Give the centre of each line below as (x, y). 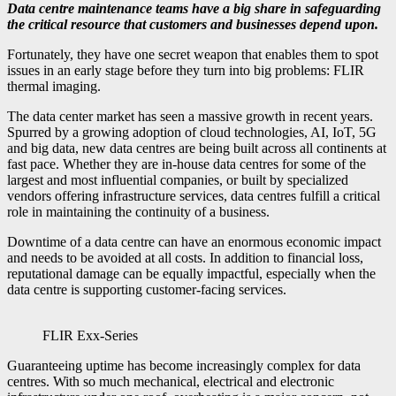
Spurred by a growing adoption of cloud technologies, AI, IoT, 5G (192, 132)
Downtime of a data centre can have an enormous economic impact (194, 241)
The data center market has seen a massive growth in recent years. (190, 116)
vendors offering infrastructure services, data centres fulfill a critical (194, 195)
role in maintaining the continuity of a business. (138, 211)
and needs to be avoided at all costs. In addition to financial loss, (185, 257)
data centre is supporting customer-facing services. (147, 289)
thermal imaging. (54, 86)
